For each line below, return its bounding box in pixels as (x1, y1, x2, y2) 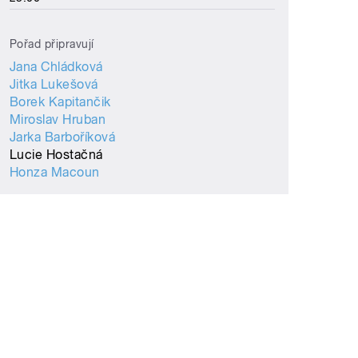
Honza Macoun (10, 165, 100, 181)
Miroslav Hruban (10, 112, 106, 128)
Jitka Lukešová (10, 77, 98, 93)
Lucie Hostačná (10, 147, 103, 163)
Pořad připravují (10, 38, 94, 51)
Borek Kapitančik (10, 94, 111, 110)
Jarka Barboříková (10, 129, 116, 145)
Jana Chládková (10, 59, 103, 75)
